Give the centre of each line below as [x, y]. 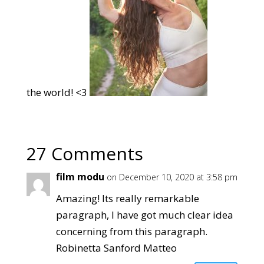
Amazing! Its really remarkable [127, 198]
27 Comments [85, 154]
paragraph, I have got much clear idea [144, 215]
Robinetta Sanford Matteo [116, 248]
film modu [80, 177]
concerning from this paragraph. [131, 231]
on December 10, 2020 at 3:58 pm [172, 177]
